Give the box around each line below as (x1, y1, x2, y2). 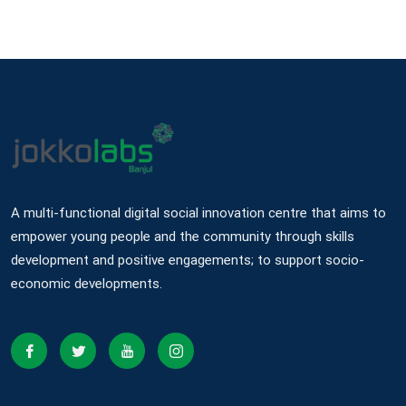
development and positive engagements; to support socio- (11, 252, 364, 269)
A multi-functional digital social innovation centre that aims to (11, 205, 386, 222)
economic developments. (11, 275, 162, 293)
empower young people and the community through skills (11, 228, 354, 246)
